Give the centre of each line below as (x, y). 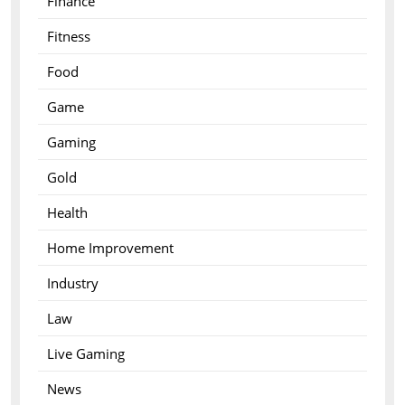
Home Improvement (110, 248)
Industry (72, 283)
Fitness (68, 36)
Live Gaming (85, 353)
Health (67, 212)
